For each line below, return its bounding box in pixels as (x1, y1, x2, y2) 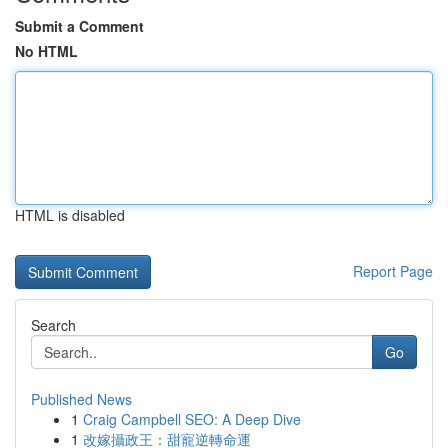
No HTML (15, 41, 78, 61)
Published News (31, 389, 132, 409)
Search (31, 315, 76, 335)
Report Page (353, 261, 433, 281)
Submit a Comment (15, 16, 144, 36)
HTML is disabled (15, 205, 125, 225)
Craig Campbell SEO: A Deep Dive (83, 409, 301, 429)
